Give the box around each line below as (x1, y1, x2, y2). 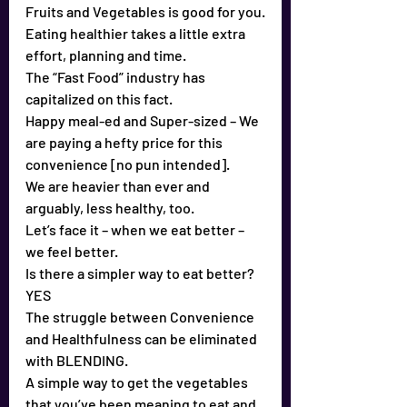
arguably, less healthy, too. (25, 199, 194, 216)
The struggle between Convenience (25, 308, 257, 325)
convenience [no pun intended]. (25, 155, 230, 173)
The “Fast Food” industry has (25, 68, 208, 85)
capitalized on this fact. (25, 90, 173, 107)
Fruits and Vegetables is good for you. (25, 3, 265, 20)
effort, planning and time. (25, 46, 186, 64)
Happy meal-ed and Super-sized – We (25, 112, 262, 129)
